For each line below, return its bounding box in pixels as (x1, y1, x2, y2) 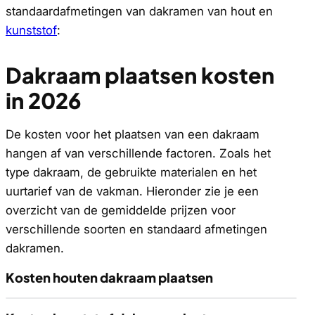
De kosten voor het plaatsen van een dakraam (6, 127, 259, 142)
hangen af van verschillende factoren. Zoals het (6, 146, 271, 161)
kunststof (6, 23, 57, 38)
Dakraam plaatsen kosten (6, 61, 274, 89)
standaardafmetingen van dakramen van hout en (6, 4, 273, 19)
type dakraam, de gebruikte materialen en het (6, 165, 257, 180)
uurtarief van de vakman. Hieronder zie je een (6, 184, 259, 199)
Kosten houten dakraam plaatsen (6, 269, 213, 286)
